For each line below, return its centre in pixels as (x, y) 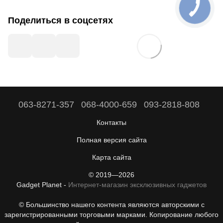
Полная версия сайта (111, 140)
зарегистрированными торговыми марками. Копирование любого (111, 215)
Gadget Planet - (42, 185)
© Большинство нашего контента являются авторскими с (111, 205)
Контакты (111, 122)
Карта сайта (111, 157)
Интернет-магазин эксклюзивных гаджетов (137, 185)
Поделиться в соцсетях (60, 20)
